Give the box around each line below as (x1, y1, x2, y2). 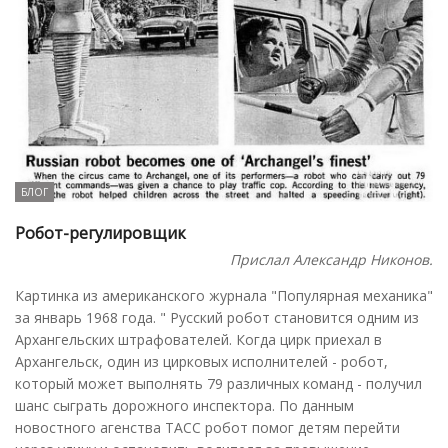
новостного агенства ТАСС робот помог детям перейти (15, 417, 400, 437)
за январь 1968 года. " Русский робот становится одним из (15, 307, 419, 327)
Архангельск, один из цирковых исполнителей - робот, (15, 351, 388, 371)
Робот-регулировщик (15, 221, 186, 244)
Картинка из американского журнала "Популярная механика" (15, 285, 433, 305)
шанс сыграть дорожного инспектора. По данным (15, 395, 354, 415)
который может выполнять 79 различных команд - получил (15, 373, 422, 393)
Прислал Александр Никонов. (230, 249, 433, 269)
